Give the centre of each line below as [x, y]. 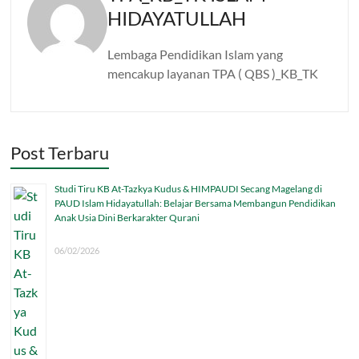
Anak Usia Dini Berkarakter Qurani [127, 217]
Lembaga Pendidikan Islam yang [196, 54]
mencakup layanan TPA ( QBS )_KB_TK [213, 73]
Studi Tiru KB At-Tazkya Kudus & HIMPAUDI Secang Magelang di [189, 188]
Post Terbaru [60, 152]
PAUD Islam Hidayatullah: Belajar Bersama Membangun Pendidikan [196, 203]
